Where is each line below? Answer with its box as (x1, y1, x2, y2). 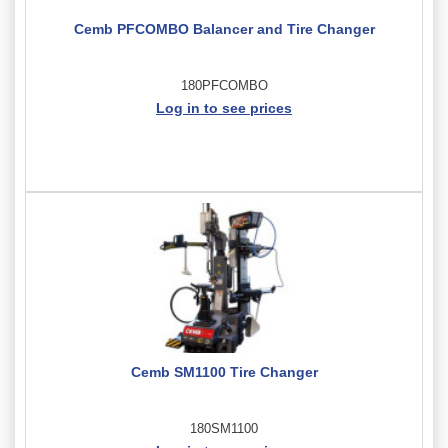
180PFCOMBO (180, 77, 268, 93)
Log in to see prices (156, 99, 292, 116)
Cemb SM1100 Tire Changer (130, 363, 318, 380)
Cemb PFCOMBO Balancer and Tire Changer (73, 20, 375, 37)
